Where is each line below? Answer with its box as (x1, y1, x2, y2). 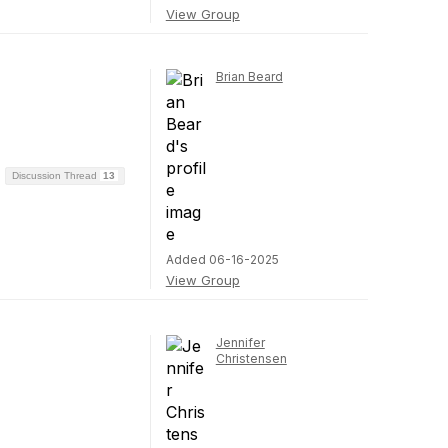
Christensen (215, 351, 287, 366)
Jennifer (215, 335, 265, 350)
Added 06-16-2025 (165, 252, 279, 267)
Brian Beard (215, 69, 283, 84)
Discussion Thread (11, 169, 100, 181)
